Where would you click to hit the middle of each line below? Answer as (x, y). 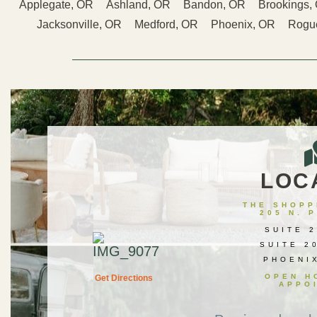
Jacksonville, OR (79, 24)
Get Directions (124, 278)
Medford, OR (166, 24)
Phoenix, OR (243, 24)
